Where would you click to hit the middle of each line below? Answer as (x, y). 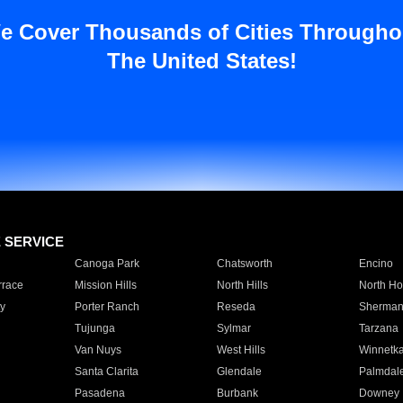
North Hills (242, 285)
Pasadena (99, 393)
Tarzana (378, 328)
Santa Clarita (106, 372)
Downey (379, 393)
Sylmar (233, 328)
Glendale (239, 372)
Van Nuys (98, 350)
